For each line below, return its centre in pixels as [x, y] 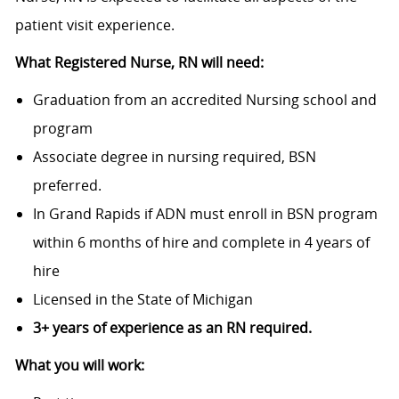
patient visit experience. [94, 24]
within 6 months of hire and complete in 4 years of [201, 242]
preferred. [69, 185]
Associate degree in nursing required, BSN [174, 156]
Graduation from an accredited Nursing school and [204, 99]
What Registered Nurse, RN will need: [139, 62]
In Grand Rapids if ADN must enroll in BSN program [205, 213]
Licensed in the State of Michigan [142, 299]
